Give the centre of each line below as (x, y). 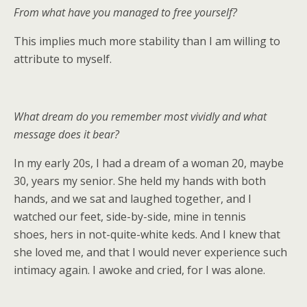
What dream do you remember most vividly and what (140, 116)
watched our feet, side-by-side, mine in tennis (130, 217)
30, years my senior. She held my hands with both (140, 181)
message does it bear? (66, 134)
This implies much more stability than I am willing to (147, 41)
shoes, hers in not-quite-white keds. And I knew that (147, 234)
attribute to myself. (63, 59)
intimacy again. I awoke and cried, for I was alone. (139, 270)
